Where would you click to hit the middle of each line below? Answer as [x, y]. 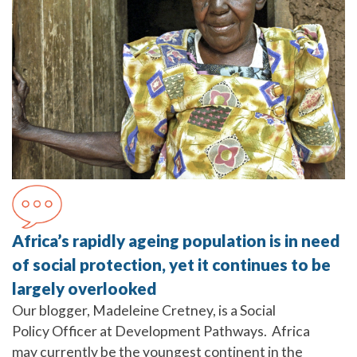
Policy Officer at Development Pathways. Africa [161, 331]
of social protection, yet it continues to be [171, 265]
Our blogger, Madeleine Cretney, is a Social [144, 311]
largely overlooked [84, 289]
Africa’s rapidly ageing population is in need [176, 241]
